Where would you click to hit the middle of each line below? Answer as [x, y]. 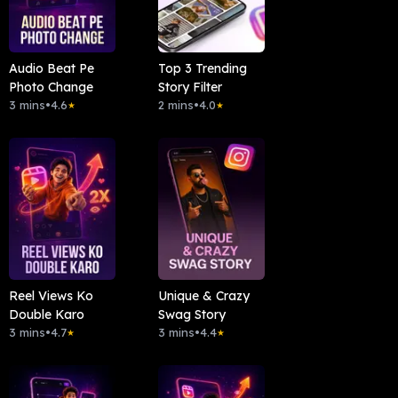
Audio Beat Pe [51, 69]
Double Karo [46, 315]
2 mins [175, 105]
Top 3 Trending [202, 69]
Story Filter [190, 88]
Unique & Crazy [203, 296]
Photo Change [51, 88]
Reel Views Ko [51, 296]
